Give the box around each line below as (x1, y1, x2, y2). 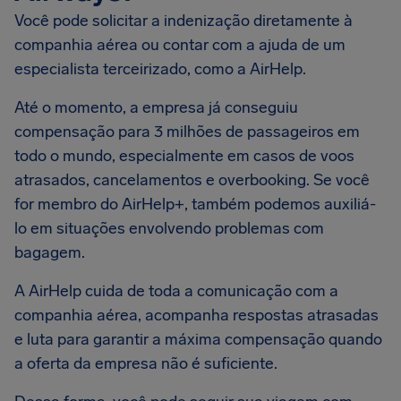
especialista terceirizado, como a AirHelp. (14, 59, 310, 79)
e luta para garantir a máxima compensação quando (14, 329, 382, 349)
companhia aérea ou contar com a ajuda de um (14, 35, 346, 55)
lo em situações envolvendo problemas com (14, 218, 324, 238)
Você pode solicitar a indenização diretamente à (14, 11, 353, 30)
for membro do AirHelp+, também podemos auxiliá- (14, 194, 376, 214)
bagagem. (14, 243, 85, 262)
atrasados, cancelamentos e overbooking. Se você (14, 170, 370, 190)
